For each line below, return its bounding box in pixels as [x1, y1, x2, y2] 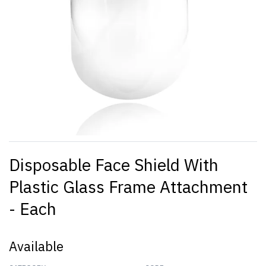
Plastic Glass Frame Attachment [9, 175, 248, 198]
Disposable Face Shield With [9, 153, 218, 176]
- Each [9, 197, 56, 220]
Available [9, 237, 64, 255]
